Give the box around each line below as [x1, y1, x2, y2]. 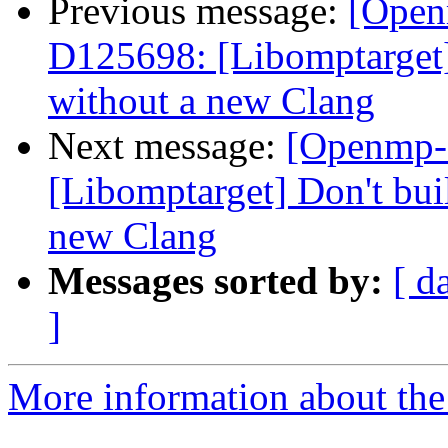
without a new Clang [48, 79, 375, 123]
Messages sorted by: [48, 259, 383, 303]
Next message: [48, 124, 286, 168]
